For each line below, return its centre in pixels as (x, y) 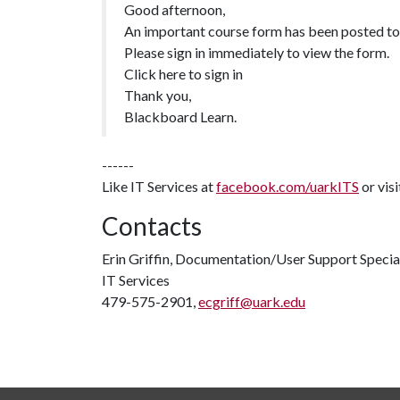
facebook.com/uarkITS (287, 186)
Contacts (152, 226)
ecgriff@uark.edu (252, 301)
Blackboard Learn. (180, 117)
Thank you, (158, 95)
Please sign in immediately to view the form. (257, 52)
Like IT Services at (159, 186)
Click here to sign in (183, 74)
